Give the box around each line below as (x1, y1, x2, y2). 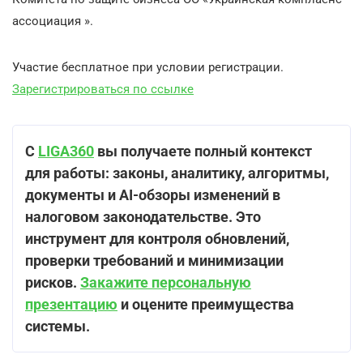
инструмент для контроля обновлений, (25, 229, 289, 247)
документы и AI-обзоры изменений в (25, 186, 280, 203)
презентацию (25, 295, 117, 313)
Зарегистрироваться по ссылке (12, 81, 194, 96)
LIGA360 (38, 142, 94, 160)
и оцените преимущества (117, 295, 294, 313)
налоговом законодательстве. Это (25, 207, 261, 225)
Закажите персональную (80, 273, 251, 291)
